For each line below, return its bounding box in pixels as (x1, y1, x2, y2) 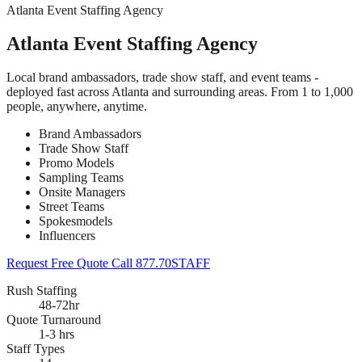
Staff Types (6, 341, 65, 356)
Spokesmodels (39, 213, 112, 228)
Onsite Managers (39, 184, 125, 199)
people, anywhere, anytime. (6, 99, 147, 113)
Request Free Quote (6, 255, 112, 270)
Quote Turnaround (6, 312, 101, 326)
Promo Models (39, 155, 114, 170)
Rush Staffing (6, 283, 77, 297)
